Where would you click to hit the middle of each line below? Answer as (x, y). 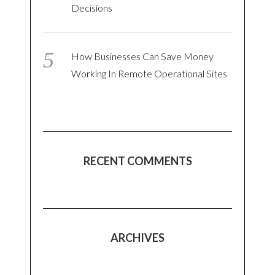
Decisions (92, 7)
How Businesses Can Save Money (143, 56)
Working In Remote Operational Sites (149, 73)
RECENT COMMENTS (137, 161)
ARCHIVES (137, 237)
